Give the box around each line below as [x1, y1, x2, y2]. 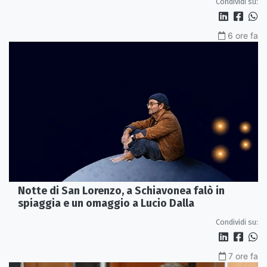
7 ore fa [228, 251, 258, 262]
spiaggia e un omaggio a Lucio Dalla [18, 197, 194, 210]
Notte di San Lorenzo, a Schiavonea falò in [18, 184, 225, 198]
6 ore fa [228, 30, 258, 41]
